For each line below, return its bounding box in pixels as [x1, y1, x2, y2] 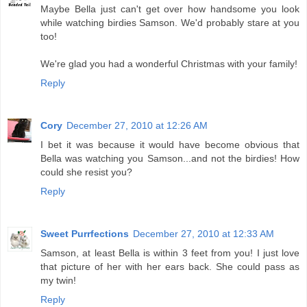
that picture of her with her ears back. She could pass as [40, 261, 299, 273]
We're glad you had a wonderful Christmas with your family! [40, 58, 297, 70]
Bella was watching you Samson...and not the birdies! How [40, 153, 299, 164]
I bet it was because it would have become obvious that [40, 139, 299, 151]
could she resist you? [40, 167, 132, 178]
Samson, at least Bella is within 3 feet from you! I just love [40, 247, 299, 259]
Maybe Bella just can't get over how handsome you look [40, 3, 299, 15]
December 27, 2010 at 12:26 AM [66, 120, 208, 132]
